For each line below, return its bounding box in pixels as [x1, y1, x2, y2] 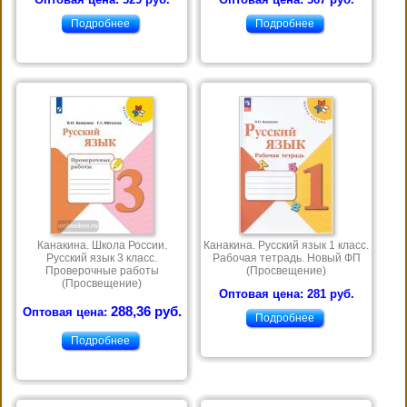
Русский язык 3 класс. [46, 252, 157, 265]
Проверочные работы [45, 264, 159, 278]
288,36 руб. [110, 304, 182, 320]
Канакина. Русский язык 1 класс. [203, 239, 369, 253]
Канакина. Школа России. [36, 239, 167, 253]
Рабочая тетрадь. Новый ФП [212, 252, 361, 265]
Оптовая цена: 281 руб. [218, 287, 354, 302]
